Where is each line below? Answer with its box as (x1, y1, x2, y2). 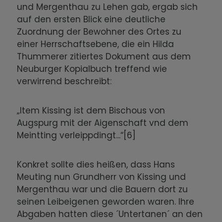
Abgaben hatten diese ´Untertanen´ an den (17, 208, 203, 221)
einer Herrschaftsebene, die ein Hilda (17, 38, 174, 51)
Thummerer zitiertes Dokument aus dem (17, 51, 191, 63)
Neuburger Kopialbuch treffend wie (17, 63, 167, 75)
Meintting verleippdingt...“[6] (17, 129, 141, 142)
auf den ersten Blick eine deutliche (17, 13, 166, 26)
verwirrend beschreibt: (17, 75, 117, 88)
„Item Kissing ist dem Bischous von (17, 105, 166, 117)
